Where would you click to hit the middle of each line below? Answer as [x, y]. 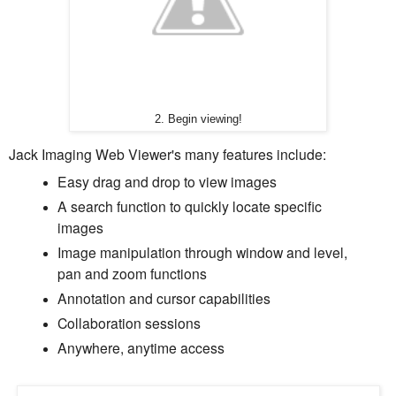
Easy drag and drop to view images [167, 182]
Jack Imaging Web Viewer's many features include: [168, 154]
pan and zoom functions [132, 274]
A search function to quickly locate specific [189, 206]
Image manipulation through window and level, [202, 252]
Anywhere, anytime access [141, 348]
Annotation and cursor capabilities [164, 298]
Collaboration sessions [129, 323]
